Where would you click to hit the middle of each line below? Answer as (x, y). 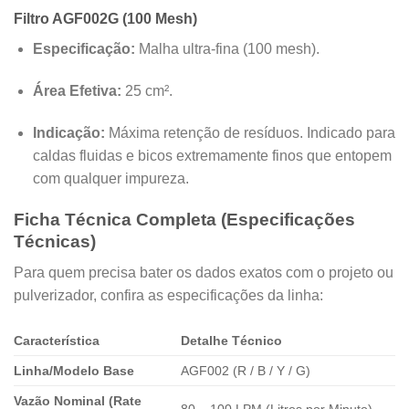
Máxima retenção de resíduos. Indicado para (250, 133)
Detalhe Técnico (232, 341)
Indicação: (68, 133)
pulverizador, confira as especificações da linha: (168, 296)
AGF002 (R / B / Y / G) (246, 371)
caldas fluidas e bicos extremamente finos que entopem (212, 156)
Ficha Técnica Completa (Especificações (184, 219)
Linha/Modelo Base (74, 371)
